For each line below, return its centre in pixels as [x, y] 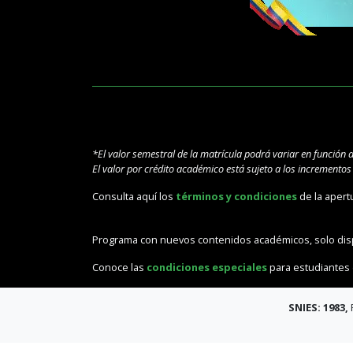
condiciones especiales [207, 267]
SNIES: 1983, [318, 307]
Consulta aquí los [134, 197]
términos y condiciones [236, 197]
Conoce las [119, 267]
